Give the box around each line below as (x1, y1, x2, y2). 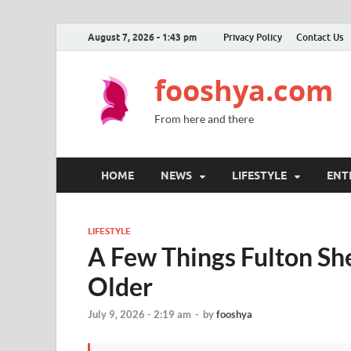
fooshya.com (154, 71, 333, 110)
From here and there (154, 112, 254, 125)
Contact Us (296, 31, 343, 43)
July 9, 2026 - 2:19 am (88, 308, 191, 321)
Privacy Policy (223, 31, 282, 43)
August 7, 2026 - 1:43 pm (88, 31, 197, 43)
